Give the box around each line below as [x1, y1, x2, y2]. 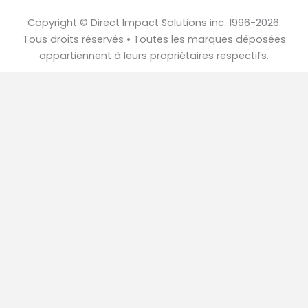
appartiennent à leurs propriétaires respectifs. [39, 48, 269, 63]
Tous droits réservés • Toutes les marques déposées [22, 32, 286, 46]
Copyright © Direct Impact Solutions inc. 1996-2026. [27, 15, 281, 30]
